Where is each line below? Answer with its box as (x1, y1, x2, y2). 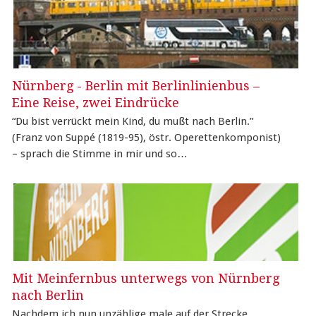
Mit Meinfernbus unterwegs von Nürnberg (12, 270, 280, 286)
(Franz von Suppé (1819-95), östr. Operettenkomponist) (12, 130, 281, 144)
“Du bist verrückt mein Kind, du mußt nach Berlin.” (12, 114, 254, 128)
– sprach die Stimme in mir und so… (12, 147, 188, 160)
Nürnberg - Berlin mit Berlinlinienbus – (12, 78, 260, 93)
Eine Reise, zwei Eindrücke (12, 95, 180, 110)
